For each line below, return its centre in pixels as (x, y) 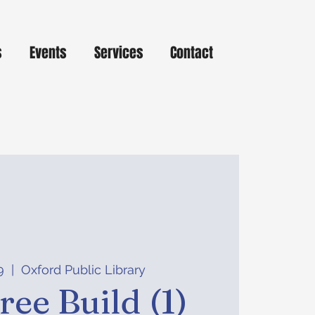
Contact (192, 53)
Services (119, 53)
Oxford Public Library (84, 269)
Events (48, 53)
